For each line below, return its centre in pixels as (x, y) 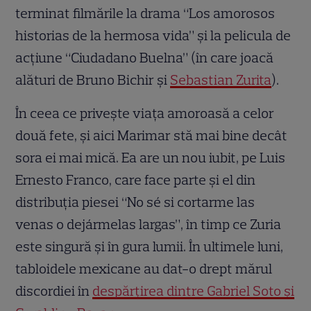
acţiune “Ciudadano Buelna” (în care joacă (145, 58)
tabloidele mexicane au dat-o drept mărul (144, 269)
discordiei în (54, 291)
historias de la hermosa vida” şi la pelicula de (153, 36)
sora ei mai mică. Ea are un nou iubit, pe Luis (151, 158)
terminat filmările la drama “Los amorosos (145, 14)
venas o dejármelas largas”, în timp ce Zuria (149, 225)
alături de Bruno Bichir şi (93, 80)
